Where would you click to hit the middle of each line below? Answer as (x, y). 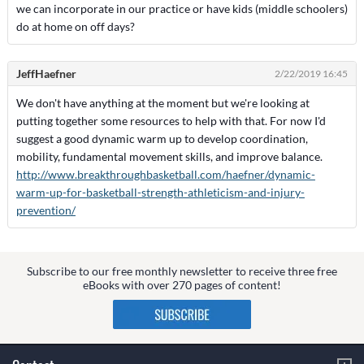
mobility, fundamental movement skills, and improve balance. (169, 156)
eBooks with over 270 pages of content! (182, 284)
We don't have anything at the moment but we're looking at (162, 103)
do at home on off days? (75, 26)
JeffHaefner (46, 74)
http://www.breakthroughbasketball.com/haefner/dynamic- (165, 174)
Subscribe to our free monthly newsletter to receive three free (182, 271)
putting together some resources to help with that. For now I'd (171, 121)
